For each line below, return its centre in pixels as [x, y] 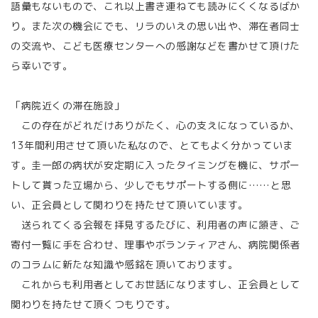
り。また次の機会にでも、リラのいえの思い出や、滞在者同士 [155, 26]
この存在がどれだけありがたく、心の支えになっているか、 [155, 125]
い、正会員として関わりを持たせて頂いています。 [130, 205]
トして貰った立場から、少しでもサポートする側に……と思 [151, 185]
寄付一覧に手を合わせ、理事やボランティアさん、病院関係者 [155, 245]
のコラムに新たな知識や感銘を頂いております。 [125, 264]
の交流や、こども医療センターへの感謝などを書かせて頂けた [155, 46]
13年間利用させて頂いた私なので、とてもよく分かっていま [152, 145]
